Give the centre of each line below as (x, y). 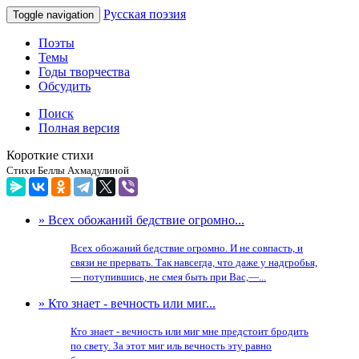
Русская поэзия (145, 14)
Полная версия (79, 128)
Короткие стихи (50, 155)
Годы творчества (84, 72)
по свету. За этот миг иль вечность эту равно (171, 346)
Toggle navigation (53, 15)
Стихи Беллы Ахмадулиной (68, 170)
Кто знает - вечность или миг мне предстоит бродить (190, 331)
